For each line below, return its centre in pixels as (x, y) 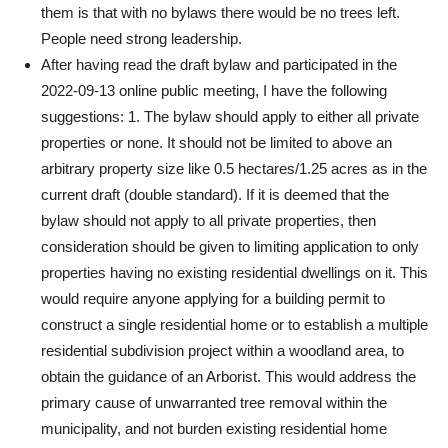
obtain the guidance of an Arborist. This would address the (228, 376)
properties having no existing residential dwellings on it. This (234, 272)
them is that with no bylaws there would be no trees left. (220, 12)
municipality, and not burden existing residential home (214, 428)
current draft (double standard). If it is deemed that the (215, 194)
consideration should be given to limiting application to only (230, 246)
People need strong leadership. (141, 38)
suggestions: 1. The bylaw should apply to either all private (230, 116)
